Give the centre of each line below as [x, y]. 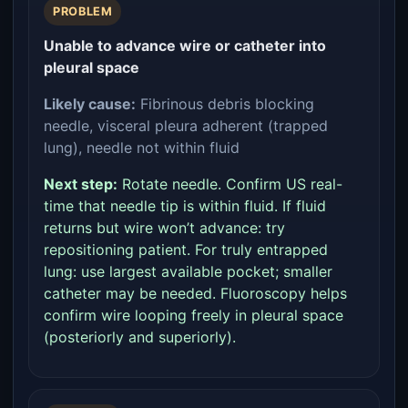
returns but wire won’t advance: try [164, 228]
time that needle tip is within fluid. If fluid [185, 206]
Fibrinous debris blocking [225, 104]
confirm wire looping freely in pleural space [194, 315]
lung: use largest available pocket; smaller [188, 271]
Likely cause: [90, 104]
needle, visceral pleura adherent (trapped [186, 126]
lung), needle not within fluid [142, 148]
